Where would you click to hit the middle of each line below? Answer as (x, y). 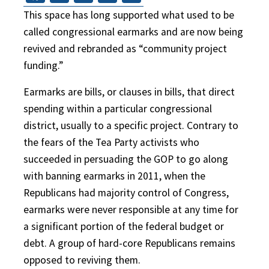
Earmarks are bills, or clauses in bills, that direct (129, 92)
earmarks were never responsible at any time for (131, 209)
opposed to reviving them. (82, 260)
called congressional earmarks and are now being (133, 32)
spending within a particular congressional (118, 108)
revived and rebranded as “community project (125, 48)
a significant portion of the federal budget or (124, 226)
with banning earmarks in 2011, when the (114, 176)
